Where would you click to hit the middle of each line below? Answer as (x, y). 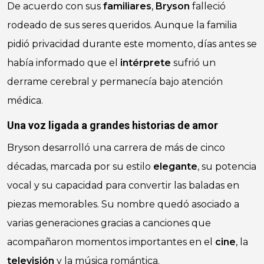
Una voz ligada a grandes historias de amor (113, 125)
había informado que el (64, 63)
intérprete (146, 63)
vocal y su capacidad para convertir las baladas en (123, 185)
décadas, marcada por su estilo (80, 166)
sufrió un (193, 63)
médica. (25, 100)
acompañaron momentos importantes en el (111, 242)
